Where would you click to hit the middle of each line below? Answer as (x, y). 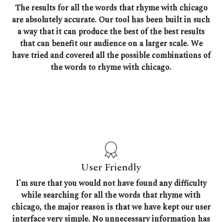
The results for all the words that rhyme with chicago (111, 8)
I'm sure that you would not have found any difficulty (111, 184)
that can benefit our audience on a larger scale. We (111, 44)
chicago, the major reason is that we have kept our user (111, 207)
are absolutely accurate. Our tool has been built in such (111, 20)
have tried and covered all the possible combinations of (111, 56)
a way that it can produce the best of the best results (111, 32)
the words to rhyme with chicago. (111, 68)
